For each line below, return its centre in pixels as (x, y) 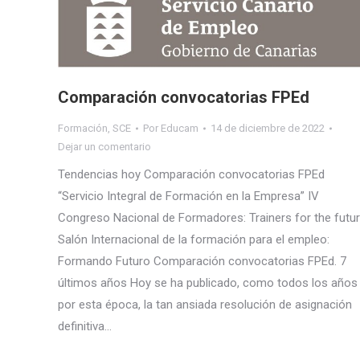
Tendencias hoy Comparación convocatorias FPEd (191, 175)
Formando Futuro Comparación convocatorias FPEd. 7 (202, 262)
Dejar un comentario (104, 147)
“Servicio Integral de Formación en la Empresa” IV (188, 196)
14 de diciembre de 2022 (268, 129)
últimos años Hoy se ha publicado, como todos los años (208, 283)
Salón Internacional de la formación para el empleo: (194, 240)
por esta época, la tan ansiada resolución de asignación (205, 305)
